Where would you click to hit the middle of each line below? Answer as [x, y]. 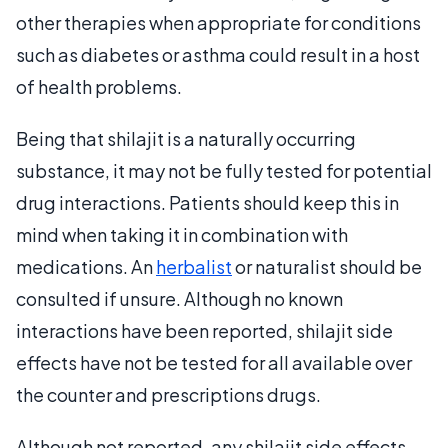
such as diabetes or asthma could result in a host [218, 54]
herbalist [194, 266]
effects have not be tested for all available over [214, 362]
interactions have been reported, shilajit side [204, 330]
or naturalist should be [327, 266]
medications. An [86, 266]
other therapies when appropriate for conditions [218, 22]
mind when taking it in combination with [182, 234]
